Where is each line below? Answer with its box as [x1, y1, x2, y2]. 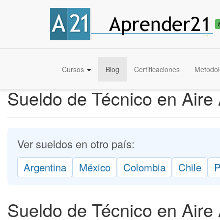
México [79, 160, 110, 174]
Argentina [24, 160, 66, 174]
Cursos [62, 64, 86, 74]
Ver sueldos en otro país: [17, 136, 135, 151]
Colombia [123, 160, 165, 174]
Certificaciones [134, 64, 180, 74]
